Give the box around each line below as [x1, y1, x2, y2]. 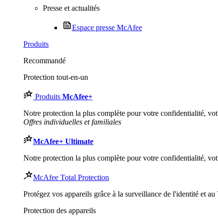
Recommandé [23, 56, 66, 65]
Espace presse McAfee [72, 23, 142, 32]
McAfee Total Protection [33, 173, 109, 182]
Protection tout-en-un [23, 73, 88, 81]
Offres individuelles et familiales [23, 118, 121, 126]
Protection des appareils [23, 206, 96, 215]
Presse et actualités [43, 4, 100, 12]
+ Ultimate [59, 137, 93, 145]
